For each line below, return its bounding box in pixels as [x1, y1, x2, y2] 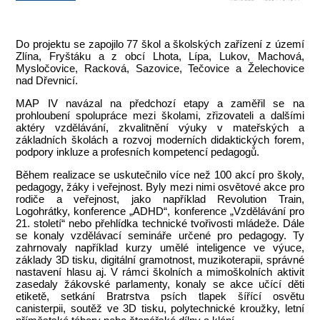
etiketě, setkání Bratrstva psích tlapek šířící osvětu [16, 290, 304, 302]
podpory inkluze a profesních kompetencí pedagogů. [16, 146, 260, 158]
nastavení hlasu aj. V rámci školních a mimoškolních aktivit [16, 266, 304, 278]
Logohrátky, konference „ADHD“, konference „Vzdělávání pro [16, 205, 304, 217]
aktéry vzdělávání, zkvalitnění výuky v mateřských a [16, 121, 304, 134]
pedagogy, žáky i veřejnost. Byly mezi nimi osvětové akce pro [16, 181, 304, 193]
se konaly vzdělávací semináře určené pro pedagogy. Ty [16, 229, 304, 241]
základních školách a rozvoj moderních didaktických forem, [16, 134, 304, 146]
